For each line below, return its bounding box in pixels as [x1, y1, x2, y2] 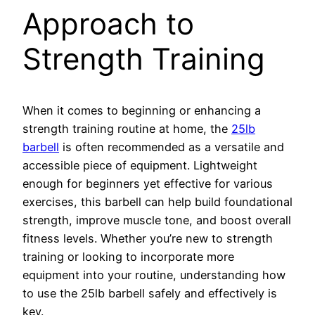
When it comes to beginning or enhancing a [22, 103, 261, 117]
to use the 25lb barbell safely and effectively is [22, 285, 277, 300]
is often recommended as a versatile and [59, 139, 284, 154]
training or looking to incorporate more [22, 249, 234, 264]
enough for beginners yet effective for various [22, 176, 273, 191]
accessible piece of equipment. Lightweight [22, 157, 257, 172]
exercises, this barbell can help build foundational [22, 194, 292, 209]
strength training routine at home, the [22, 121, 231, 136]
